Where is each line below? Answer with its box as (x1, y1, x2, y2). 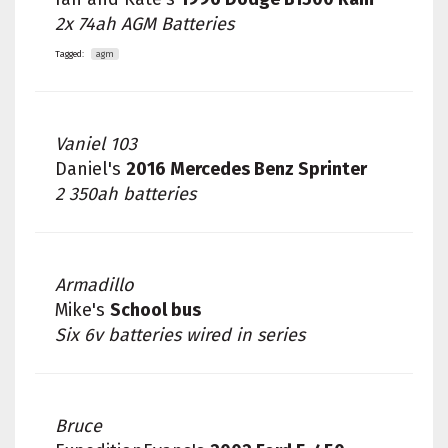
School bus (110, 299, 201, 321)
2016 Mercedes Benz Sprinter (126, 158, 367, 180)
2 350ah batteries (55, 183, 196, 205)
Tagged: (55, 49, 84, 59)
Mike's (55, 299, 110, 321)
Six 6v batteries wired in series (55, 324, 305, 346)
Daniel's (55, 158, 126, 180)
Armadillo (55, 274, 134, 296)
